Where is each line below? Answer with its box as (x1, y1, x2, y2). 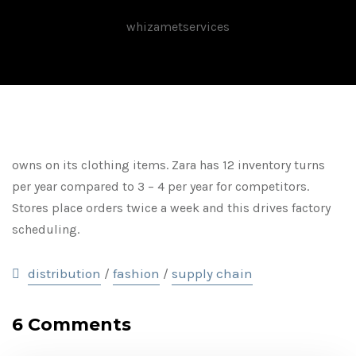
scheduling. (12, 222, 79, 237)
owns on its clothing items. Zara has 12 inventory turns (12, 157, 325, 172)
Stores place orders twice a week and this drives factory (12, 200, 331, 215)
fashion (113, 265, 160, 281)
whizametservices (126, 19, 230, 34)
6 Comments (12, 314, 131, 335)
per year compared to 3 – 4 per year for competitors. (12, 179, 309, 194)
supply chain (172, 265, 253, 281)
